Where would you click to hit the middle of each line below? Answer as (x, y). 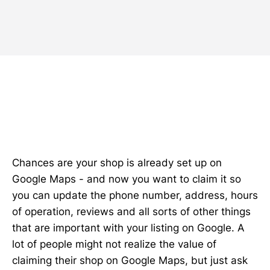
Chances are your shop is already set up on (117, 163)
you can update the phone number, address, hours (135, 195)
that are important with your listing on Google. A (128, 228)
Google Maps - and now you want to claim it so (127, 179)
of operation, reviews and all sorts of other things (131, 212)
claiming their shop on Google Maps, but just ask (130, 260)
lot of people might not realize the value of (114, 244)
